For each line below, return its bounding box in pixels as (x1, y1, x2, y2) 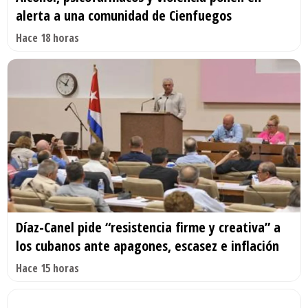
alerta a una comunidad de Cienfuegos (16, 5, 232, 25)
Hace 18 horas (16, 30, 79, 45)
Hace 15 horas (16, 261, 79, 276)
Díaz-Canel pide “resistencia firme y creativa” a (16, 218, 280, 237)
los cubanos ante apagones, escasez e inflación (16, 236, 279, 256)
